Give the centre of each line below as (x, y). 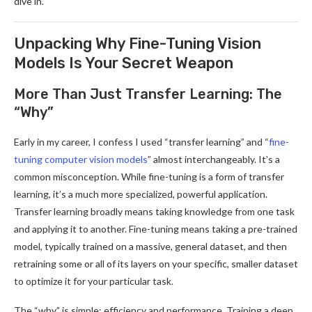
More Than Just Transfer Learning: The (148, 94)
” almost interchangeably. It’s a (214, 159)
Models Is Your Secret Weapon (124, 63)
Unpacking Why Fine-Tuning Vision (138, 43)
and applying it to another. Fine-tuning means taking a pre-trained (156, 228)
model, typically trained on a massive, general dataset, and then (150, 246)
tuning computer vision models (81, 159)
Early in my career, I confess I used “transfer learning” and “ (141, 141)
